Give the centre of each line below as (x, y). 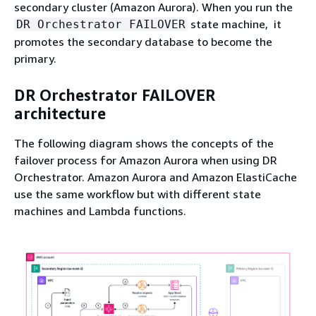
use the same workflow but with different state (138, 194)
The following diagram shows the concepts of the (144, 143)
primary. (35, 58)
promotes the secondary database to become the (143, 41)
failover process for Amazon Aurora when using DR (146, 160)
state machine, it (235, 24)
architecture (60, 114)
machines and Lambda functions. (100, 211)
